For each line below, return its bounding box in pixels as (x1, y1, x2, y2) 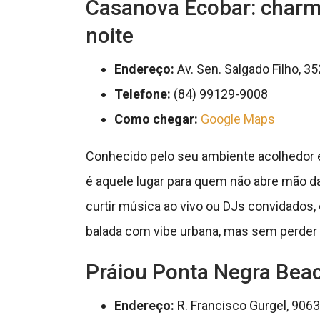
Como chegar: (114, 111, 198, 127)
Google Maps (200, 111, 275, 127)
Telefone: (114, 86, 171, 102)
